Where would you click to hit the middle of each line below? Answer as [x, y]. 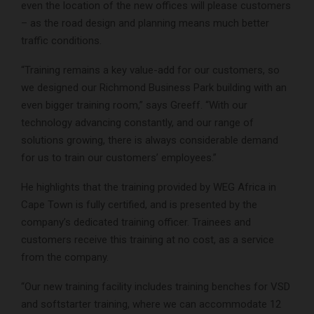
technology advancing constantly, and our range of [137, 123]
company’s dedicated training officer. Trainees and [136, 223]
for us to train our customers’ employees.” [119, 158]
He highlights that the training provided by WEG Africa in [149, 187]
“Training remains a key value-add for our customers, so [150, 70]
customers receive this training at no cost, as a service [148, 240]
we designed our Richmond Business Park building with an [154, 88]
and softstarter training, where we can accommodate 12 [151, 305]
